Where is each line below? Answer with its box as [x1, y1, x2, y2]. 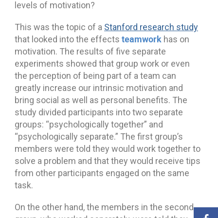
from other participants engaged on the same [15, 167, 189, 178]
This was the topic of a [15, 21, 104, 32]
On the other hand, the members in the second [15, 201, 194, 212]
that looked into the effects [15, 34, 122, 44]
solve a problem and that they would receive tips [15, 155, 200, 166]
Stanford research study [104, 21, 198, 32]
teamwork [122, 33, 162, 45]
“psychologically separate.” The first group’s [15, 131, 183, 142]
